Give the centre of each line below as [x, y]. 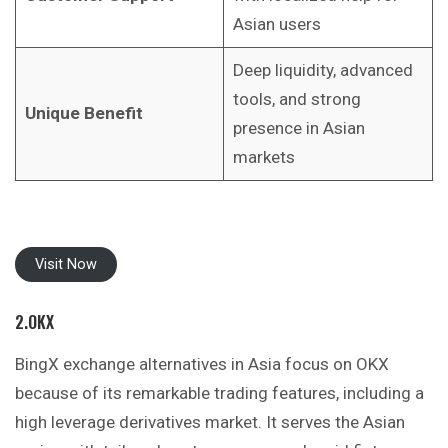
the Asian [370, 421]
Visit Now [66, 265]
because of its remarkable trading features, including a [219, 392]
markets [263, 156]
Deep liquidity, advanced [322, 69]
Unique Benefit [83, 112]
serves [308, 421]
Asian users [276, 23]
